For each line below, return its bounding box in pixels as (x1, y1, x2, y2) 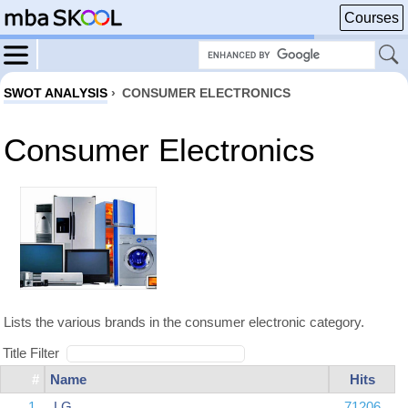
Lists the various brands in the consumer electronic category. (4, 314, 364, 330)
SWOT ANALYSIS (4, 86, 107, 100)
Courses (344, 10, 399, 25)
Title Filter (3, 344, 66, 361)
